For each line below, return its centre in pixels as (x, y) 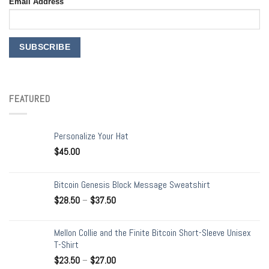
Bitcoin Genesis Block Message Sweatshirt (132, 184)
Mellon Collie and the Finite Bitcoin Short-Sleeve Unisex (153, 232)
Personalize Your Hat (91, 136)
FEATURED (30, 99)
